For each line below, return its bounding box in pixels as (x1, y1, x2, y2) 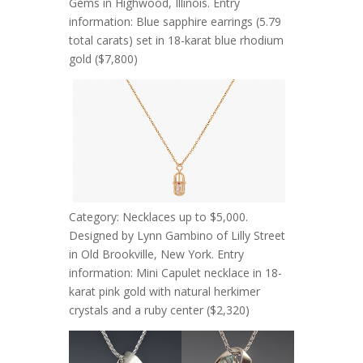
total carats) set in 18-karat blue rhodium (68, 32, 284, 49)
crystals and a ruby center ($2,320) (68, 301, 250, 318)
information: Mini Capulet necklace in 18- (68, 264, 282, 280)
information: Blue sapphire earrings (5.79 (68, 14, 281, 30)
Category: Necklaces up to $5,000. (68, 208, 248, 224)
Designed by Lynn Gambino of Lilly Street (68, 227, 285, 243)
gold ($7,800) (68, 51, 138, 67)
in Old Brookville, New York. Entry (68, 246, 244, 262)
